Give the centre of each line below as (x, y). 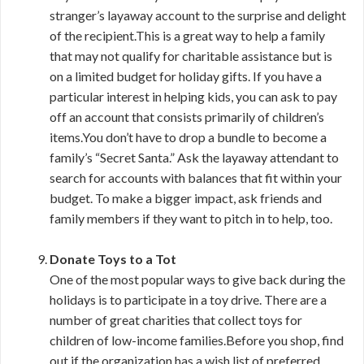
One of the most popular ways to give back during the (197, 279)
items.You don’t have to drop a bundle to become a (188, 137)
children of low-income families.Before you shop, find (197, 340)
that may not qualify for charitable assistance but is (191, 56)
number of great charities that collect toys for (176, 320)
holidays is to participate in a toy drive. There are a (188, 299)
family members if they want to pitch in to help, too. (191, 218)
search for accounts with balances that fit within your (196, 178)
